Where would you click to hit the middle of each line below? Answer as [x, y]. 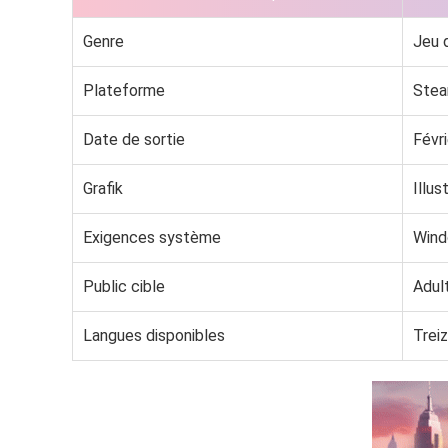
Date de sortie [134, 139]
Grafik [103, 188]
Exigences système [152, 237]
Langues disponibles [154, 335]
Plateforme [124, 90]
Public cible [124, 286]
